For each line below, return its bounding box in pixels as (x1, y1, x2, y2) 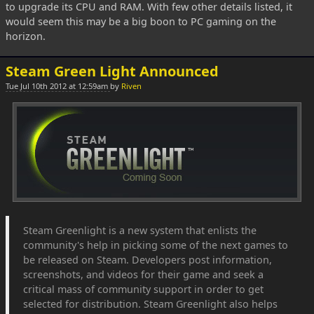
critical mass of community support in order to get (23, 282, 264, 296)
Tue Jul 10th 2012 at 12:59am (6, 81, 110, 91)
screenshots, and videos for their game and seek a (23, 268, 264, 281)
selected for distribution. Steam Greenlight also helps (23, 297, 278, 310)
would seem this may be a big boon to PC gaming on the (6, 15, 276, 28)
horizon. (6, 29, 46, 43)
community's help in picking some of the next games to (23, 238, 288, 252)
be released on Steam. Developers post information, (23, 253, 272, 266)
